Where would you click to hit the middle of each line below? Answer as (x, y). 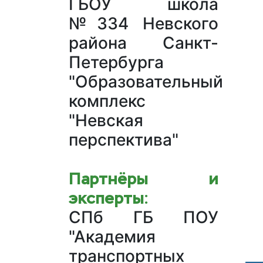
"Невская (106, 121)
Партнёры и (144, 179)
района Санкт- (144, 43)
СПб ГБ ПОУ (144, 218)
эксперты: (109, 198)
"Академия (112, 237)
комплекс (107, 101)
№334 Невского (144, 24)
